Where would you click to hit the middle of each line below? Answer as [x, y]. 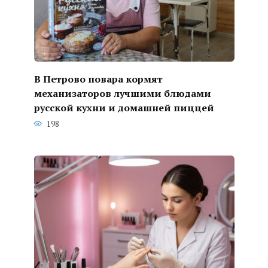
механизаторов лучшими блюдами [122, 93]
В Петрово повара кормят [98, 79]
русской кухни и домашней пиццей [124, 107]
